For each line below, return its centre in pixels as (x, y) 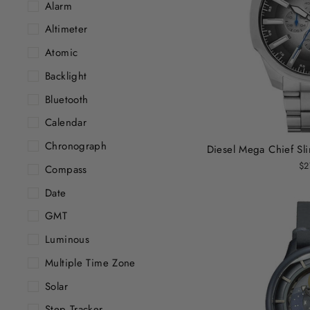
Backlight (66, 76)
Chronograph (76, 146)
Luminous (67, 240)
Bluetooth (67, 99)
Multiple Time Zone (90, 263)
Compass (66, 169)
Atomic (62, 53)
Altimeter (66, 29)
